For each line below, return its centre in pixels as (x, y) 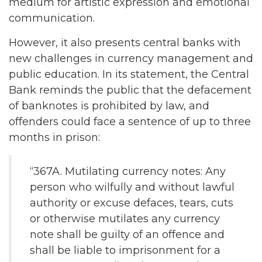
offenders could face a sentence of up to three (130, 122)
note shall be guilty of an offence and (127, 235)
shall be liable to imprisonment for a (125, 250)
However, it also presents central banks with (125, 43)
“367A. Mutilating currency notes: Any (128, 171)
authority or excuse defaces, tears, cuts (132, 203)
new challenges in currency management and (131, 58)
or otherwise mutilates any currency (125, 219)
